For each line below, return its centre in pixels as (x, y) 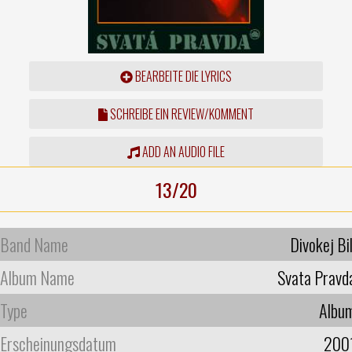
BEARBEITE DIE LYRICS (182, 76)
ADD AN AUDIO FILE (182, 151)
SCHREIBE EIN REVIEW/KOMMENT (180, 114)
